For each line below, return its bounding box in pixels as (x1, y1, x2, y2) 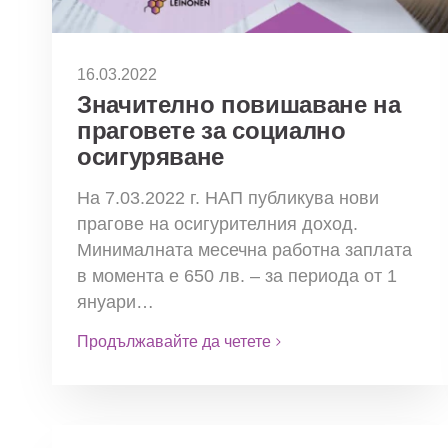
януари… (77, 292, 154, 313)
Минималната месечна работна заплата (77, 240, 412, 261)
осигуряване (77, 143, 225, 171)
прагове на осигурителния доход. (77, 214, 358, 235)
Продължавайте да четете (77, 333, 271, 351)
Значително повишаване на (77, 91, 401, 119)
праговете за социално (77, 117, 346, 145)
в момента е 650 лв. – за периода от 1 (77, 266, 397, 287)
